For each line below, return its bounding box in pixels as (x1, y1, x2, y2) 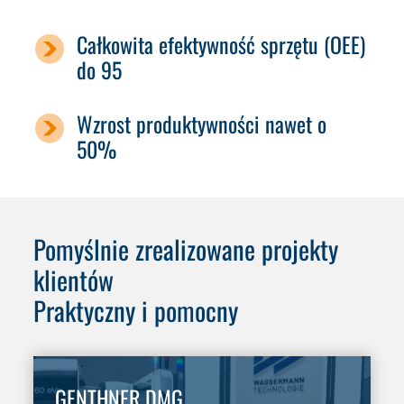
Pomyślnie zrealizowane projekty (33, 229, 339, 268)
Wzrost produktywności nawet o (77, 106, 327, 140)
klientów (33, 260, 115, 298)
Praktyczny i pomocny (33, 290, 239, 329)
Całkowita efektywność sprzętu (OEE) (77, 27, 366, 60)
